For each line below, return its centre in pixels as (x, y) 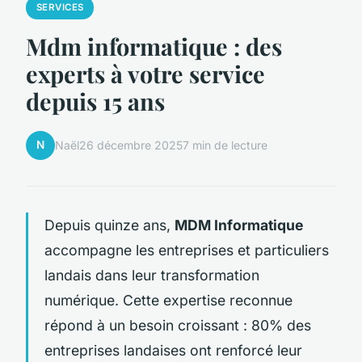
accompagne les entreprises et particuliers (187, 250)
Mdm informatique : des (154, 46)
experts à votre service (145, 73)
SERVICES (60, 8)
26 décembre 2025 (131, 145)
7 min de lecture (225, 145)
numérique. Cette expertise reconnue (168, 300)
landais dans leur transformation (152, 275)
